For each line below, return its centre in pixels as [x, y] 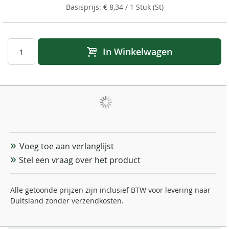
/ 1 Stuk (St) [143, 7]
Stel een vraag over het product [80, 160]
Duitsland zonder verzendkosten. [67, 201]
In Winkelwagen [137, 52]
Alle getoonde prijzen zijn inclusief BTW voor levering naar [110, 190]
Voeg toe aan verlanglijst [66, 146]
